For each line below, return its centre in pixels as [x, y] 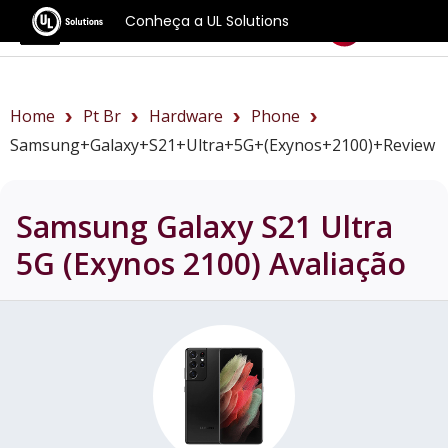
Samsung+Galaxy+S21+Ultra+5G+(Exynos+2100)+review [222, 145]
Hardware [186, 116]
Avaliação [333, 263]
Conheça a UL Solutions [207, 20]
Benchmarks [144, 26]
